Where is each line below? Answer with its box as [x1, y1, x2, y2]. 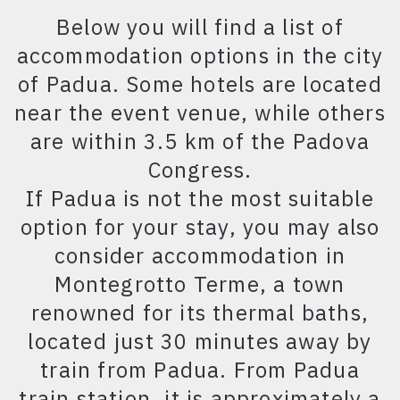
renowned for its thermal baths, [30, 298, 370, 327]
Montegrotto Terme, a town [54, 270, 346, 298]
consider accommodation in [54, 241, 346, 270]
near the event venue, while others [14, 98, 386, 127]
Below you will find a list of [56, 12, 344, 41]
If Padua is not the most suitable [26, 184, 374, 212]
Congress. [147, 155, 253, 184]
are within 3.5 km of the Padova [29, 127, 371, 155]
